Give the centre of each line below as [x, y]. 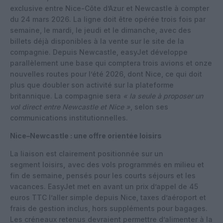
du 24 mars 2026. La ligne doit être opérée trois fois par [108, 19]
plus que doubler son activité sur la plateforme [92, 85]
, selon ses [149, 107]
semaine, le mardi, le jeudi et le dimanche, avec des [101, 30]
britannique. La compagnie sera [66, 96]
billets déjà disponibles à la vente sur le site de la [97, 41]
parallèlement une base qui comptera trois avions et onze [111, 63]
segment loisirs [37, 164]
